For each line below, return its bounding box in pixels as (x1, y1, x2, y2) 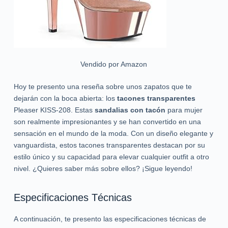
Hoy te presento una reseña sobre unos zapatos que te (13, 82, 192, 91)
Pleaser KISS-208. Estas (13, 105, 95, 114)
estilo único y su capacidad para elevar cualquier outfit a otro (13, 152, 209, 161)
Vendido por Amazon (80, 60, 148, 68)
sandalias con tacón (94, 105, 165, 114)
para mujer (165, 105, 203, 114)
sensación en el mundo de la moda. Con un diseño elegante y (13, 129, 213, 137)
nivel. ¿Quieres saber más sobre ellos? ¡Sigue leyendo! (13, 164, 192, 173)
